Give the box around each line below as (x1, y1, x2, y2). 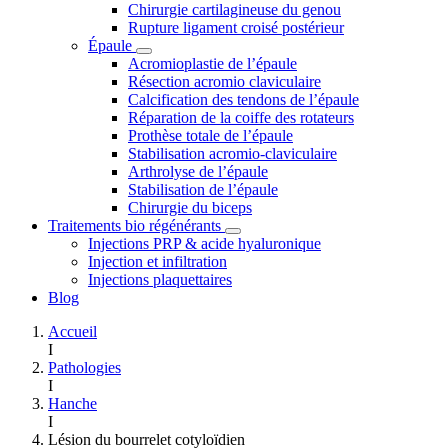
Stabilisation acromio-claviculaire (128, 145, 337, 162)
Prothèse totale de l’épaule (128, 127, 293, 144)
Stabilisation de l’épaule (128, 181, 278, 198)
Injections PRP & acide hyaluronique (88, 235, 321, 252)
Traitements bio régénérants (48, 217, 221, 234)
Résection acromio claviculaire (128, 73, 321, 90)
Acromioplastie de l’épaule (128, 55, 297, 72)
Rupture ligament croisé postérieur (128, 19, 344, 36)
